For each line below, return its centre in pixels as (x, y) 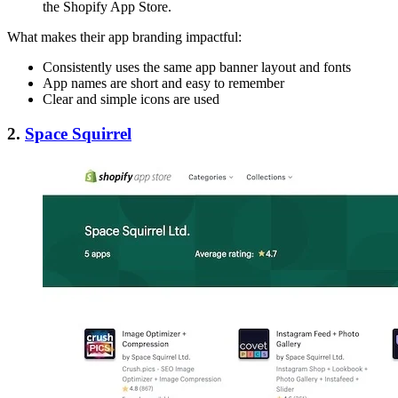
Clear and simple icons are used (131, 99)
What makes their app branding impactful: (124, 36)
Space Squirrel (78, 133)
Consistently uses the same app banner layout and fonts (197, 67)
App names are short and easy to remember (163, 83)
